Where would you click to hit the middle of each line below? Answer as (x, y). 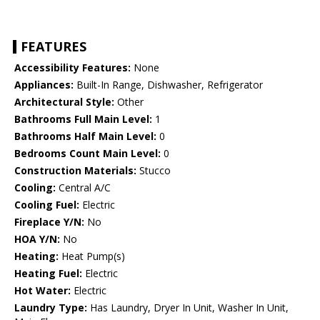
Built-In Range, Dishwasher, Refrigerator (168, 85)
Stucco (154, 171)
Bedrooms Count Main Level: (87, 154)
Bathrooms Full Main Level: (83, 119)
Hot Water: (42, 291)
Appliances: (44, 85)
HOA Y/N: (37, 239)
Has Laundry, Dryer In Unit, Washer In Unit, (188, 308)
